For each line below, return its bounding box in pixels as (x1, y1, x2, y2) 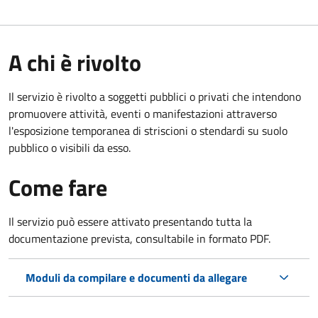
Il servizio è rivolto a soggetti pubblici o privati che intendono (9, 87, 301, 105)
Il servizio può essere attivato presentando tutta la (9, 212, 252, 230)
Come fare (9, 170, 107, 204)
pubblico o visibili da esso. (9, 138, 131, 156)
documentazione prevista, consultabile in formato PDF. (9, 229, 270, 247)
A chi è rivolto (9, 45, 141, 79)
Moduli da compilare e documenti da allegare (26, 268, 247, 286)
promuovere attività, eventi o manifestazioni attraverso (9, 104, 277, 122)
